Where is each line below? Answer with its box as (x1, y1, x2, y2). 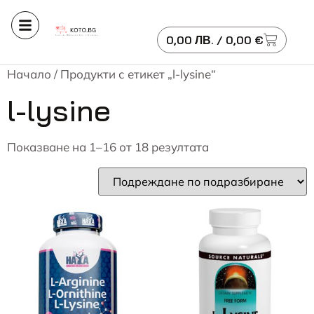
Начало (7, 67, 51, 81)
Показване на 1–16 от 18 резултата (7, 139, 209, 154)
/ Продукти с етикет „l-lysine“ (51, 67, 216, 81)
